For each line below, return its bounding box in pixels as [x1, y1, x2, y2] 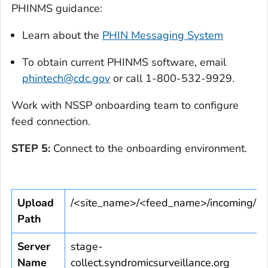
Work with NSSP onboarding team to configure [11, 98, 239, 112]
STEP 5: [11, 141, 50, 156]
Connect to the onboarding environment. [50, 141, 247, 156]
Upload [17, 195, 54, 210]
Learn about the [22, 28, 102, 42]
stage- [71, 239, 103, 254]
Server [17, 239, 50, 254]
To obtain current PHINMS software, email [22, 54, 226, 69]
